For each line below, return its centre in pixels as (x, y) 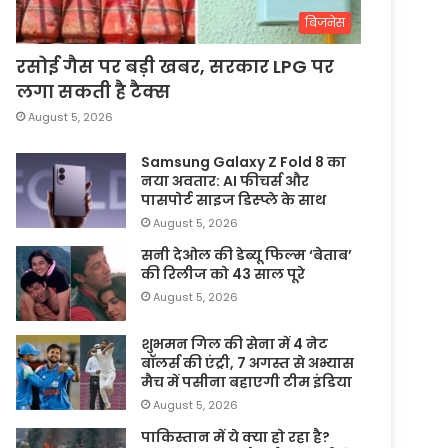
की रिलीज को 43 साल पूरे (223, 273)
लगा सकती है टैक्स (93, 91)
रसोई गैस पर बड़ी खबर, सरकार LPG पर (175, 66)
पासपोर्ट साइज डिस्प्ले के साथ (234, 199)
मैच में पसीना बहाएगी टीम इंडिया (247, 381)
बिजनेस (325, 22)
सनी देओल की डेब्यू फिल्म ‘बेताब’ (247, 254)
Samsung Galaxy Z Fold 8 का (244, 161)
